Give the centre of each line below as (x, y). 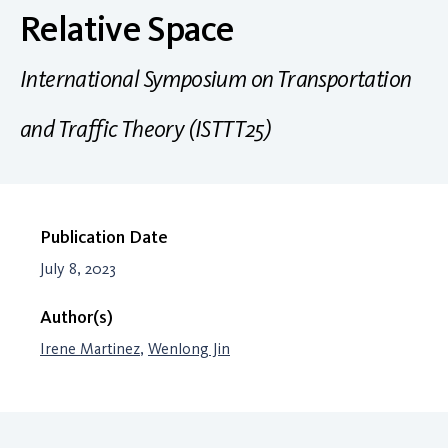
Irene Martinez (90, 348)
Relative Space (127, 28)
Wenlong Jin (189, 348)
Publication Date (104, 237)
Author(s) (76, 317)
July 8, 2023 (78, 268)
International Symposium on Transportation (216, 78)
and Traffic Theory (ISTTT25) (145, 128)
